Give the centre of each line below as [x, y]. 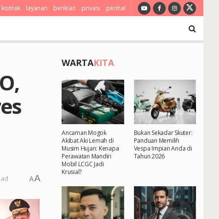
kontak [11, 8]
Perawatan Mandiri [87, 156]
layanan [37, 8]
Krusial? [72, 172]
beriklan [65, 8]
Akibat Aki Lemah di [88, 141]
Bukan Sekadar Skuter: [163, 133]
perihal [116, 8]
